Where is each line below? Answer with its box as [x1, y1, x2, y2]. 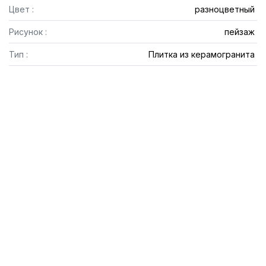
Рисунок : [9, 27, 47, 37]
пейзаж [224, 27, 255, 37]
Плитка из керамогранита [148, 49, 255, 59]
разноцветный [194, 4, 255, 14]
